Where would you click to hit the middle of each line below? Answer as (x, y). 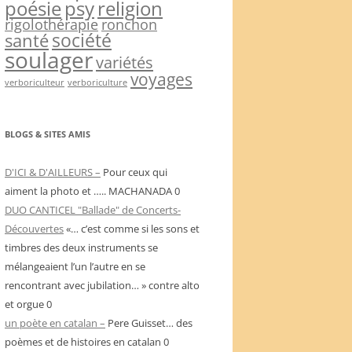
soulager (49, 59)
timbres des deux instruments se (81, 247)
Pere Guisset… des (149, 323)
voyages (161, 79)
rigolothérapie (51, 24)
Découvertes (34, 228)
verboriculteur (35, 82)
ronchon (129, 24)
